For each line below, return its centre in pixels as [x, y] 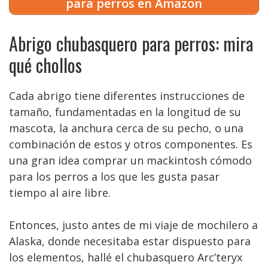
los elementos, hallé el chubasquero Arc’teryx [126, 257]
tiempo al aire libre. [60, 193]
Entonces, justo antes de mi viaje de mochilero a [133, 225]
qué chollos [45, 65]
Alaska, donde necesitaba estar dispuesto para [130, 241]
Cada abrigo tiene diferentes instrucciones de [127, 96]
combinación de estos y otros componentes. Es [131, 144]
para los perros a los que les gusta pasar [114, 176]
